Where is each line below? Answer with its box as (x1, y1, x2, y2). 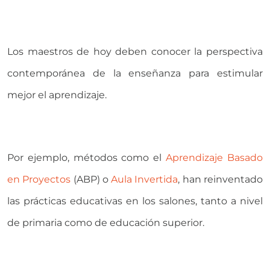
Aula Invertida (111, 173, 178, 185)
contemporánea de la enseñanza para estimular (7, 67, 263, 79)
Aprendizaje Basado (166, 151, 263, 163)
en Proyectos (7, 173, 71, 185)
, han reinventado (178, 173, 263, 185)
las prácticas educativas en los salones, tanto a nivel (7, 195, 263, 207)
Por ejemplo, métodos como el (7, 151, 166, 163)
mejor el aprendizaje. (7, 89, 107, 101)
